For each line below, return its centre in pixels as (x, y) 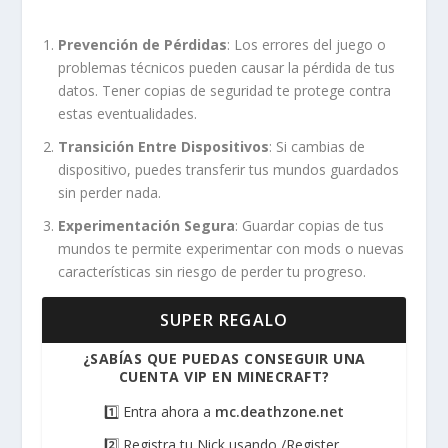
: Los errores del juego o (307, 44)
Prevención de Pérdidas (143, 44)
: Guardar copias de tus (310, 225)
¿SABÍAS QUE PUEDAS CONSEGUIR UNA (224, 358)
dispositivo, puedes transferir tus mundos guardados (229, 169)
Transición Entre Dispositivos (164, 146)
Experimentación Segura (147, 225)
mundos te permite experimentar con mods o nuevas (231, 248)
